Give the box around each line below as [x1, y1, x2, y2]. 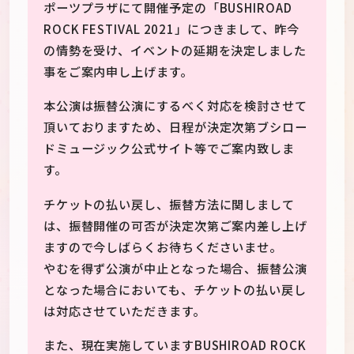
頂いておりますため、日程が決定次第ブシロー [43, 118, 307, 136]
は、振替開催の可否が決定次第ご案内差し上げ [43, 216, 307, 234]
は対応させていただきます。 [43, 301, 205, 319]
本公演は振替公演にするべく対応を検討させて [43, 96, 307, 115]
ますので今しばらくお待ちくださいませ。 [43, 237, 283, 255]
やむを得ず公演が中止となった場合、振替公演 [43, 258, 307, 277]
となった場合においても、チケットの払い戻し [43, 280, 307, 298]
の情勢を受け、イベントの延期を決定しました [43, 41, 307, 59]
